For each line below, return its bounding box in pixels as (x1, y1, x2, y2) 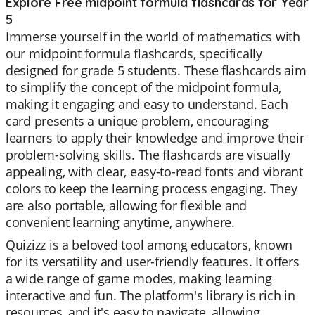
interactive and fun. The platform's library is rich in (6, 287, 295, 304)
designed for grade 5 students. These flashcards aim (6, 62, 307, 79)
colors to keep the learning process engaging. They (6, 180, 297, 197)
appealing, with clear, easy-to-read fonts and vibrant (6, 163, 303, 180)
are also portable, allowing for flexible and (6, 197, 247, 214)
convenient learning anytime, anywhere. (6, 214, 235, 231)
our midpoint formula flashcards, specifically (6, 45, 262, 62)
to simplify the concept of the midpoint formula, (6, 79, 282, 96)
